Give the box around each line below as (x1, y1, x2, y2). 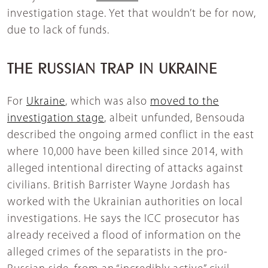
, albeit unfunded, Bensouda (104, 112, 245, 124)
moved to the (150, 96, 219, 108)
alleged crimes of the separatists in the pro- (7, 246, 228, 258)
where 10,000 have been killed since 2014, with (7, 146, 243, 158)
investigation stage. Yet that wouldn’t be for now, (7, 8, 256, 20)
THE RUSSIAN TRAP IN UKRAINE (7, 62, 217, 71)
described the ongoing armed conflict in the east (7, 129, 254, 141)
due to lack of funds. (7, 25, 109, 36)
